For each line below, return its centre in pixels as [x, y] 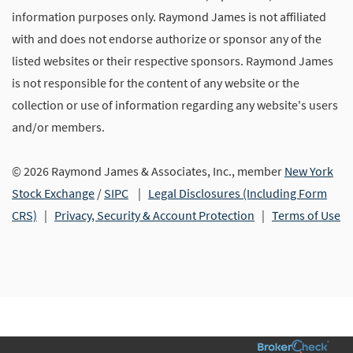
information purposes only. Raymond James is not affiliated [169, 17]
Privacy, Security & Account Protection [154, 215]
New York [309, 171]
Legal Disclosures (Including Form [238, 193]
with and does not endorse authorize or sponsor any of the [167, 39]
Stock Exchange [53, 193]
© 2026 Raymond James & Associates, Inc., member [148, 171]
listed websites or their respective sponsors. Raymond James [173, 61]
